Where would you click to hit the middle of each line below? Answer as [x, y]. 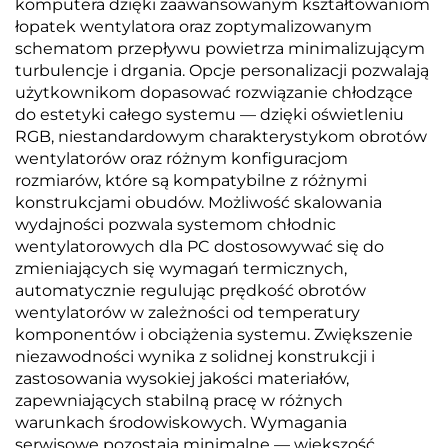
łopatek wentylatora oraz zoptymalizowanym [193, 26]
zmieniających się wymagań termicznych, [181, 268]
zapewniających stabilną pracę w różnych [179, 400]
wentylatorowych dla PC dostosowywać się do [199, 246]
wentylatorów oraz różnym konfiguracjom [181, 158]
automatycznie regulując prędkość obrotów [190, 290]
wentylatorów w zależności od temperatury [187, 312]
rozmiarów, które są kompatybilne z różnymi [191, 180]
